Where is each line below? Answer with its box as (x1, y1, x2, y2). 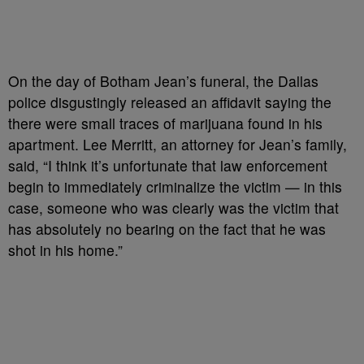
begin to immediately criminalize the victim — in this (8, 176, 342, 197)
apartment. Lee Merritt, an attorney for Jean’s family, (8, 134, 347, 154)
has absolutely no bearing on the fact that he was (8, 219, 326, 239)
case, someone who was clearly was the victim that (8, 197, 339, 218)
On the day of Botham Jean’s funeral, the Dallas (8, 71, 318, 91)
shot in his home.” (8, 240, 123, 260)
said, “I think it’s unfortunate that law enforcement (8, 155, 327, 175)
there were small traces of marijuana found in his (8, 113, 323, 133)
